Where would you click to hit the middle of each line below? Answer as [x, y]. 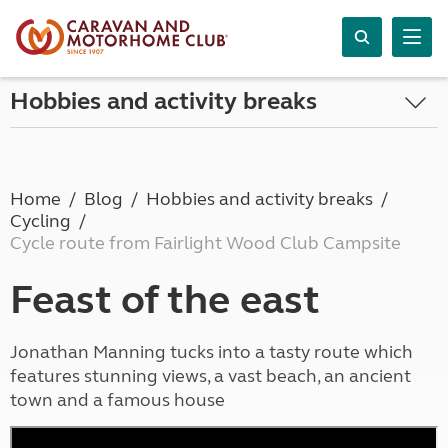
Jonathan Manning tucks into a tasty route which [211, 352]
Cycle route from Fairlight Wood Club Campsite [205, 243]
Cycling [40, 221]
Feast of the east [165, 300]
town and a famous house [117, 400]
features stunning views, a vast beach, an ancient [210, 376]
